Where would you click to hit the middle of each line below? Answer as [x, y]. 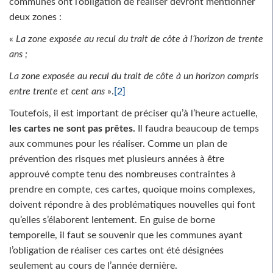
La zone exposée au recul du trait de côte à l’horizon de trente [140, 39]
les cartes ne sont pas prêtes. [72, 128]
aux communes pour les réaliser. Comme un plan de [118, 144]
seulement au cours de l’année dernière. [93, 265]
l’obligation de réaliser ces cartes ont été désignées [116, 250]
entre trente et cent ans [57, 91]
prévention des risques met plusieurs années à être [117, 159]
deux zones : [35, 17]
